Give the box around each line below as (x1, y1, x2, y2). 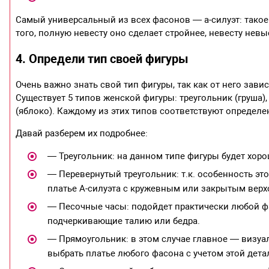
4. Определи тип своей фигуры (16, 51, 189, 66)
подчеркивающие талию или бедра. (47, 215, 200, 226)
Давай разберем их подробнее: (16, 127, 148, 139)
